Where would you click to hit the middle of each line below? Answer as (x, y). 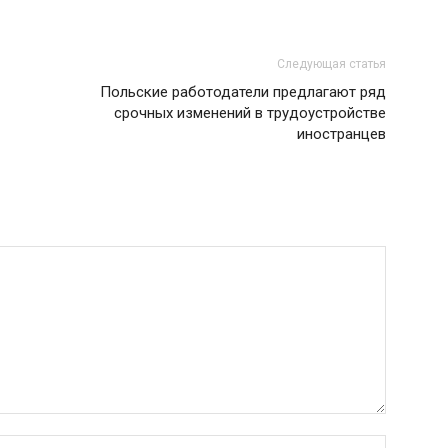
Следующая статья (331, 64)
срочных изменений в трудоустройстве (250, 113)
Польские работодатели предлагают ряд (243, 92)
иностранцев (341, 134)
